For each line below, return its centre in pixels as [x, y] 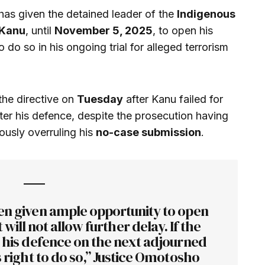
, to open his [183, 30]
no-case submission [148, 132]
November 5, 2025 [104, 30]
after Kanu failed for [173, 99]
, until [40, 30]
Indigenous [206, 14]
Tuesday [100, 99]
